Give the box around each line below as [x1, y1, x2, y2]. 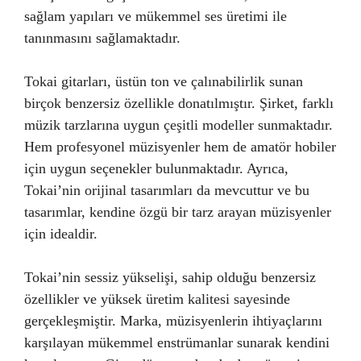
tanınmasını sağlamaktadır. [24, 30, 180, 46]
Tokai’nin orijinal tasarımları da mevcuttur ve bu [24, 182, 309, 198]
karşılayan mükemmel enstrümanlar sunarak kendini [24, 334, 330, 351]
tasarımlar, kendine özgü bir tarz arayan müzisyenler [24, 204, 331, 220]
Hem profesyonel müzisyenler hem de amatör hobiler [24, 139, 336, 155]
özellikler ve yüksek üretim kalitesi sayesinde [24, 291, 290, 307]
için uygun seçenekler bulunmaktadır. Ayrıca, [24, 160, 288, 176]
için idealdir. [24, 226, 98, 242]
